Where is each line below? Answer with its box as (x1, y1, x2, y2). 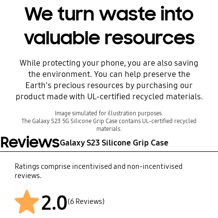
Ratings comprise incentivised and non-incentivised (14, 162, 182, 171)
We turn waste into (24, 2, 194, 26)
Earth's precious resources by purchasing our (25, 80, 193, 91)
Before (175, 59, 200, 70)
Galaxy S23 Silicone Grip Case (60, 138, 168, 148)
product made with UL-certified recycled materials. (15, 91, 203, 102)
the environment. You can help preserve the (28, 69, 190, 80)
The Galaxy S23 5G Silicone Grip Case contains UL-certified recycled (21, 117, 197, 125)
